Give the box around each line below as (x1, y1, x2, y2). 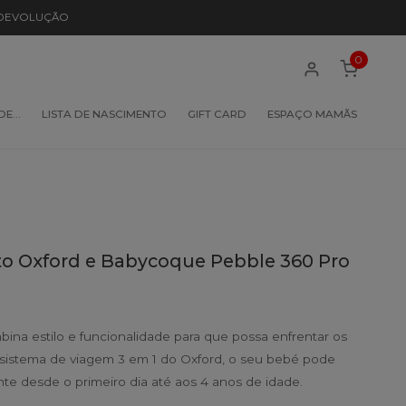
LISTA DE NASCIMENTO (42, 107, 168, 121)
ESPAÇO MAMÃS (266, 107, 357, 121)
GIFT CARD (187, 107, 246, 121)
